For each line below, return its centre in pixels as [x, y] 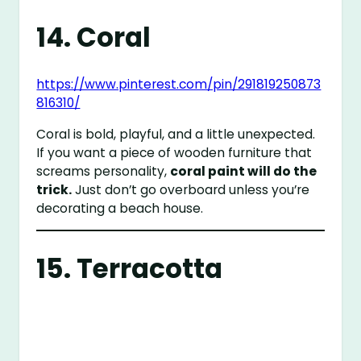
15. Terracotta [130, 269]
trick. [54, 189]
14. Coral [94, 37]
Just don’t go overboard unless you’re [191, 189]
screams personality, [104, 171]
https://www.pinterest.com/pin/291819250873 [179, 85]
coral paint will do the [244, 171]
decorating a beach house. [120, 208]
